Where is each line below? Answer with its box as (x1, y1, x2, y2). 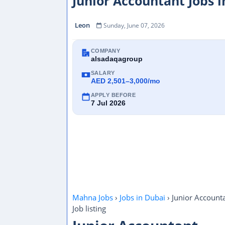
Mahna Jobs (72, 192, 113, 202)
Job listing (72, 203, 106, 213)
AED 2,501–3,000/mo (91, 77, 160, 85)
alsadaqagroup (91, 55, 143, 63)
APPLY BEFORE (91, 92, 136, 98)
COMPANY (91, 48, 121, 54)
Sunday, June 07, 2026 (103, 21, 165, 30)
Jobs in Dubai (120, 192, 165, 202)
